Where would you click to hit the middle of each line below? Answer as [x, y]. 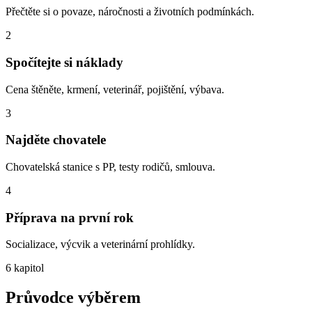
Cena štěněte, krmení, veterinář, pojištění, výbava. [115, 89]
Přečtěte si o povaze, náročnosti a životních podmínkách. [130, 12]
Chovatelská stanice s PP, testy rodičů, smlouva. [110, 166]
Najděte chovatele [56, 140]
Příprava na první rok [70, 217]
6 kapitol [25, 268]
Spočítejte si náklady [64, 62]
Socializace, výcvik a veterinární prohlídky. [100, 244]
